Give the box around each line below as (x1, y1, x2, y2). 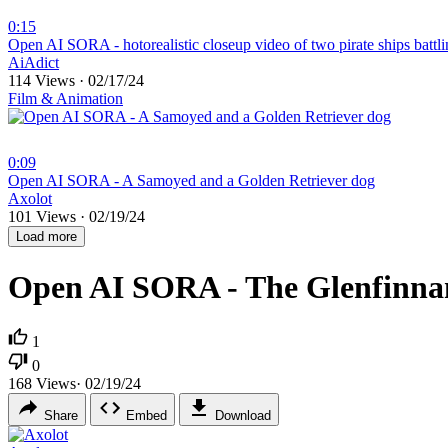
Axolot (8, 190, 52, 208)
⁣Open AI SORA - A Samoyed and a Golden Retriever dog (8, 172, 375, 190)
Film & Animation (8, 90, 123, 108)
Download (215, 407, 271, 423)
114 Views (8, 72, 79, 90)
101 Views (8, 208, 80, 226)
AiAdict (8, 54, 59, 72)
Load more (16, 229, 77, 245)
